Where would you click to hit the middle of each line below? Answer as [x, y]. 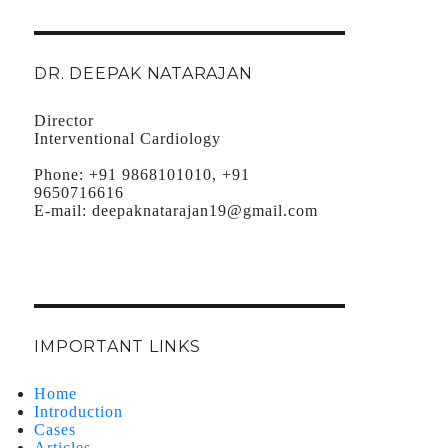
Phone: [59, 175]
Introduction [79, 412]
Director [64, 121]
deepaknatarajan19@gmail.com [203, 211]
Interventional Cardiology [128, 139]
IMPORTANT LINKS [117, 347]
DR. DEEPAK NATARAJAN [143, 74]
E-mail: [61, 211]
